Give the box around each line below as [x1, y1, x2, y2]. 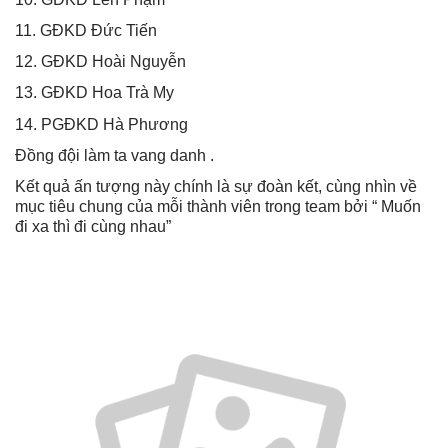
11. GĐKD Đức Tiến [15, 22, 157, 40]
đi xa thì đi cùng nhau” [15, 218, 171, 235]
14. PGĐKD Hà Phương [15, 115, 188, 133]
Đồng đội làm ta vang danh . [15, 146, 214, 164]
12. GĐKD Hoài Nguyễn [15, 53, 186, 71]
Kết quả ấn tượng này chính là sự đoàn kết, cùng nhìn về [15, 178, 417, 195]
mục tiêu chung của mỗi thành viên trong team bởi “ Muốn [15, 198, 421, 215]
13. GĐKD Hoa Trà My [15, 84, 174, 102]
